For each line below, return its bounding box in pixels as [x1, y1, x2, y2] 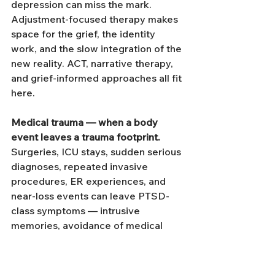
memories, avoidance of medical [11, 219, 165, 231]
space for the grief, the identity [11, 28, 158, 40]
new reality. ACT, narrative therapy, [11, 57, 176, 69]
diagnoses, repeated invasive [11, 160, 150, 172]
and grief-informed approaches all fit [11, 72, 184, 84]
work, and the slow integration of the [11, 42, 184, 55]
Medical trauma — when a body [11, 116, 160, 128]
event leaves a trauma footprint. [11, 131, 160, 143]
